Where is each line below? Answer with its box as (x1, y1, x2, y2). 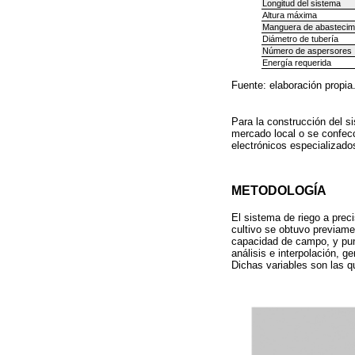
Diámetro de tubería (261, 33, 338, 44)
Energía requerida (261, 57, 331, 67)
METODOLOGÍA (231, 183, 326, 198)
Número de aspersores (261, 45, 352, 55)
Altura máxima (261, 10, 317, 20)
